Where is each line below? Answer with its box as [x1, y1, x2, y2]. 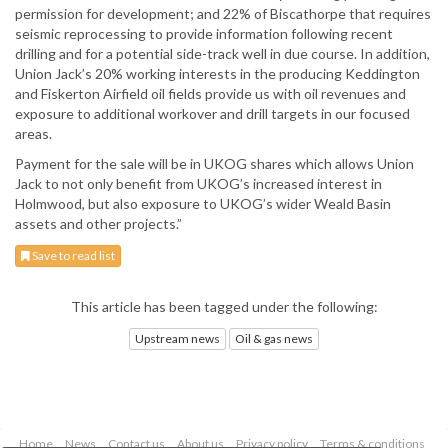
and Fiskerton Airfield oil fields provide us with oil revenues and [15, 85, 406, 103]
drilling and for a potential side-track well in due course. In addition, [15, 45, 430, 63]
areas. [15, 125, 52, 143]
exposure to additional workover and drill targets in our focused [15, 105, 410, 123]
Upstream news [135, 330, 220, 346]
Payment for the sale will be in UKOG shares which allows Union [15, 155, 414, 173]
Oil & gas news [235, 330, 313, 346]
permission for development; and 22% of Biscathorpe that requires [15, 5, 431, 23]
